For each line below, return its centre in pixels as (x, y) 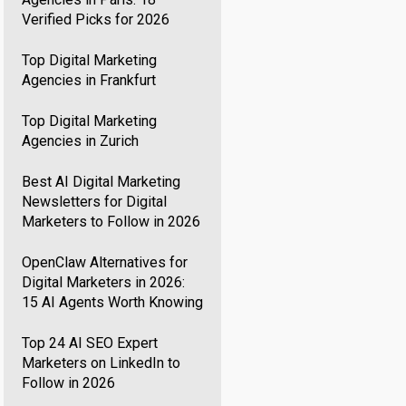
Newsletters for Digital (95, 202)
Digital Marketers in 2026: (104, 282)
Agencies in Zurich (81, 141)
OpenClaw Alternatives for (105, 262)
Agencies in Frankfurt (89, 80)
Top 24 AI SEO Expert (90, 343)
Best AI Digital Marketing (101, 182)
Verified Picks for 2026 (96, 19)
